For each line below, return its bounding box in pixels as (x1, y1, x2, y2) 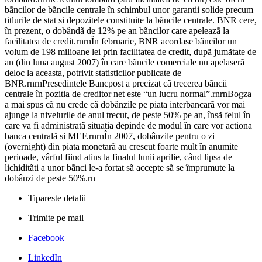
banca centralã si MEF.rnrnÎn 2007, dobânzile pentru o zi (5, 131, 215, 142)
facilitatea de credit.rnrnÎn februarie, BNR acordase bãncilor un (5, 36, 237, 47)
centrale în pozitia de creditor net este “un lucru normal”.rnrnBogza (5, 89, 251, 99)
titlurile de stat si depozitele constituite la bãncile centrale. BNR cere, (5, 15, 257, 26)
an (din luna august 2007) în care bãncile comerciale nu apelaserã (5, 57, 244, 68)
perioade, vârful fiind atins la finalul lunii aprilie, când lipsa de (5, 152, 232, 163)
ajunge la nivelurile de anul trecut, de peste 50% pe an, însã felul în (5, 110, 250, 120)
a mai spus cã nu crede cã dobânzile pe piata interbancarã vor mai (5, 99, 245, 110)
